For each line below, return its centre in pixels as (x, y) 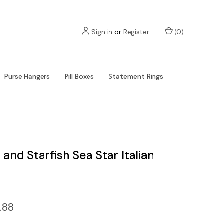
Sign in (102, 32)
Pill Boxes (79, 76)
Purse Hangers (27, 76)
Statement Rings (136, 76)
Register (136, 32)
